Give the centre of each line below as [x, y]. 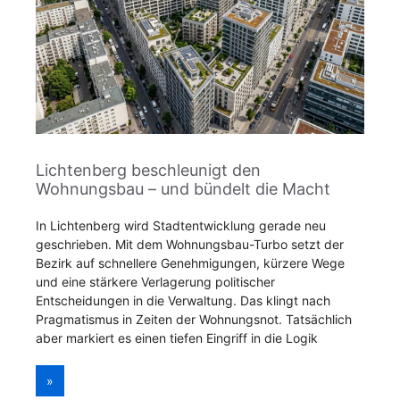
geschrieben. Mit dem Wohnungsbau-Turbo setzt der [190, 244]
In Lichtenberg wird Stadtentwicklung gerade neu [181, 225]
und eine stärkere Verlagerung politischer [155, 282]
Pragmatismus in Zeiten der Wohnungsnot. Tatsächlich [194, 319]
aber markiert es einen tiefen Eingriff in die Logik [177, 338]
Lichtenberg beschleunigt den [148, 170]
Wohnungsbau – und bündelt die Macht [183, 189]
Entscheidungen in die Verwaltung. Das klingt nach [183, 300]
